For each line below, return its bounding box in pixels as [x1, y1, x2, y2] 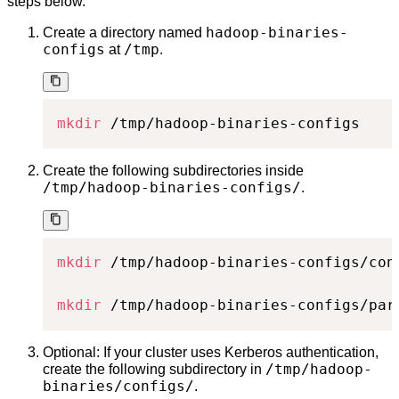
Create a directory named [43, 25, 206, 41]
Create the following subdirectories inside [43, 163, 304, 179]
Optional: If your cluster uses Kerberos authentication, [43, 344, 379, 360]
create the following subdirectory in [43, 361, 265, 377]
